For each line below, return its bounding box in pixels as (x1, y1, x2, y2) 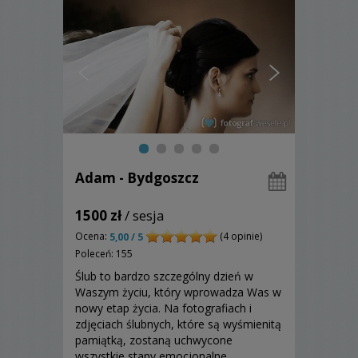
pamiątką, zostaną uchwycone (75, 332, 233, 348)
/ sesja (121, 206, 165, 225)
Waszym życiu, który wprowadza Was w (75, 284, 281, 300)
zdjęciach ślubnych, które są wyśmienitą (75, 316, 281, 332)
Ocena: (75, 229, 109, 244)
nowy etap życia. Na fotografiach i (75, 300, 252, 316)
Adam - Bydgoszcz (75, 169, 199, 188)
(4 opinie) (217, 229, 262, 244)
